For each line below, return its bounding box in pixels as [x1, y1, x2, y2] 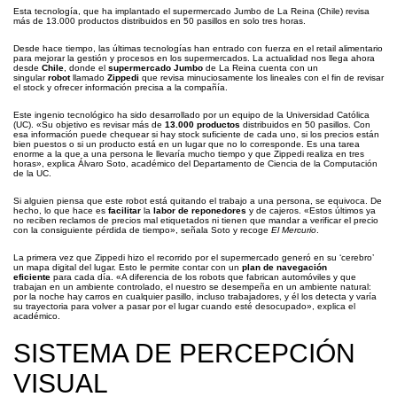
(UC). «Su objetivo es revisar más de [13, 120, 165, 129]
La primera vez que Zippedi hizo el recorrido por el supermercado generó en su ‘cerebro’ [13, 253, 374, 262]
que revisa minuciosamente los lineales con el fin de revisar [139, 73, 384, 82]
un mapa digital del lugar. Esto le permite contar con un [13, 262, 239, 272]
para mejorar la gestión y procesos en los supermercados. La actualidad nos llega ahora [13, 53, 375, 63]
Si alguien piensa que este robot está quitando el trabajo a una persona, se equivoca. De [13, 196, 382, 206]
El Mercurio [271, 225, 316, 235]
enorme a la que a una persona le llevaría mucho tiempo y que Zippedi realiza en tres [13, 149, 364, 159]
